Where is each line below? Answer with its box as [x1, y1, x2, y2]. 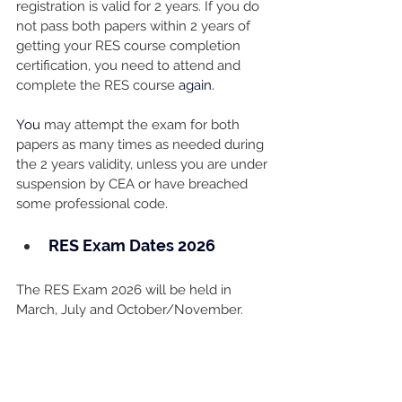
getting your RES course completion [16, 38, 244, 55]
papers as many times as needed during [16, 136, 267, 153]
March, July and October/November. [16, 301, 247, 319]
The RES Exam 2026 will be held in [16, 282, 235, 299]
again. [179, 77, 218, 94]
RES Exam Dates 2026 [48, 236, 215, 256]
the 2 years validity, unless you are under [16, 156, 271, 173]
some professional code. [16, 196, 168, 213]
